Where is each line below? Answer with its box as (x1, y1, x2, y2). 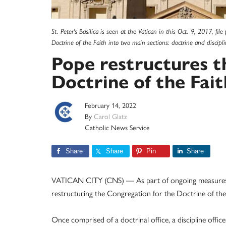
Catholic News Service (85, 122, 150, 133)
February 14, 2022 (85, 100, 136, 110)
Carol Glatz (94, 111, 127, 122)
